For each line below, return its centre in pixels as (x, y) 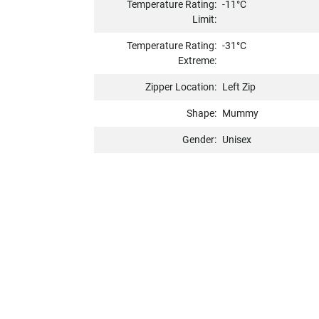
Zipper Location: (181, 87)
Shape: (202, 114)
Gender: (200, 140)
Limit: (205, 20)
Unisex (237, 140)
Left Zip (239, 87)
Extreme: (198, 61)
